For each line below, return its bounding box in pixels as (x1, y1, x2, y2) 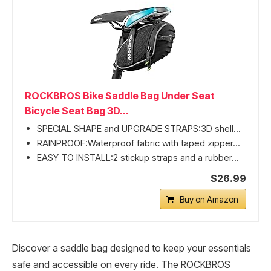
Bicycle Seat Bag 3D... (25, 105, 129, 117)
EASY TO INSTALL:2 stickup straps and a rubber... (37, 152, 239, 164)
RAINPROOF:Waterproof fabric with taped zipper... (37, 137, 240, 149)
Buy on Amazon (180, 194, 238, 205)
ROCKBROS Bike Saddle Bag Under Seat (25, 90, 215, 102)
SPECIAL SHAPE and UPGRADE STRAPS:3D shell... (37, 123, 241, 135)
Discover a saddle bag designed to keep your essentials (12, 243, 251, 255)
